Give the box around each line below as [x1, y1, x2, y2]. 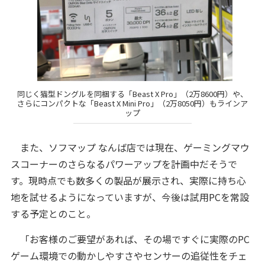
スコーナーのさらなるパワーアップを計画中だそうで [10, 157, 237, 172]
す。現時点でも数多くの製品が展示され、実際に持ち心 [10, 173, 246, 188]
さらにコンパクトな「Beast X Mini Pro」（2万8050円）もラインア [17, 97, 248, 109]
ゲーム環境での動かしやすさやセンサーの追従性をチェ [10, 248, 247, 263]
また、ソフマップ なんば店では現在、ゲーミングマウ [10, 140, 250, 155]
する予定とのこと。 [10, 206, 96, 221]
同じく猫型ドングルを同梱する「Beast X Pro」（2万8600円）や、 [17, 88, 248, 99]
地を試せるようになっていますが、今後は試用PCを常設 [10, 190, 249, 205]
